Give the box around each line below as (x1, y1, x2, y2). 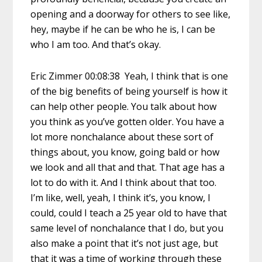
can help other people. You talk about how (30, 99, 217, 113)
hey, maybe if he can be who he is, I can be (30, 22, 216, 36)
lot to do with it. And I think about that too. (30, 175, 217, 189)
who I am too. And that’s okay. (30, 37, 161, 51)
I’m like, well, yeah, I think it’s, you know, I (30, 191, 211, 204)
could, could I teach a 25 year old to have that (30, 206, 227, 219)
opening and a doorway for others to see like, (30, 7, 231, 20)
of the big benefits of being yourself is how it (30, 84, 228, 98)
